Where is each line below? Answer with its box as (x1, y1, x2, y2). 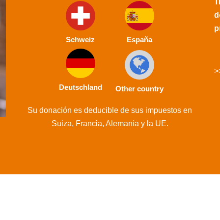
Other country (115, 84, 164, 93)
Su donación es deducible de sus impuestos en (27, 106, 192, 114)
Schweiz (66, 35, 95, 44)
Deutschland (58, 83, 102, 91)
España (126, 35, 152, 44)
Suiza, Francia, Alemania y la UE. (51, 119, 168, 128)
